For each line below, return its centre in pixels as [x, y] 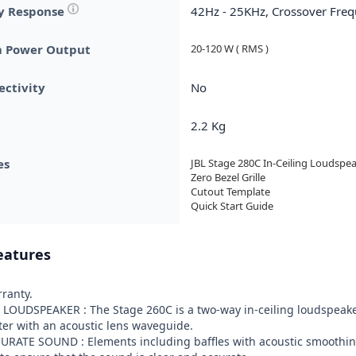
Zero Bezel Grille [228, 177]
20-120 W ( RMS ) [230, 48]
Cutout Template [230, 192]
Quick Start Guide [232, 206]
